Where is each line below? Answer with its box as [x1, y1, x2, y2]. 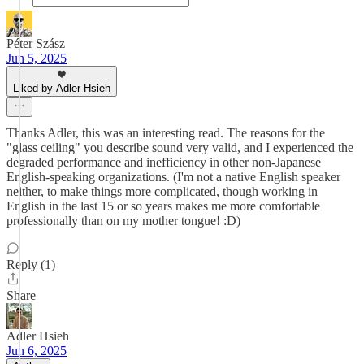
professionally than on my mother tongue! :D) [6, 214, 240, 227]
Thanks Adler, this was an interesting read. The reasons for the [6, 126, 325, 140]
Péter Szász [6, 37, 65, 50]
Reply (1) [6, 258, 55, 271]
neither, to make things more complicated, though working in [6, 184, 318, 198]
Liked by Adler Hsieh [13, 82, 110, 94]
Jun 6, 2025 [6, 344, 67, 357]
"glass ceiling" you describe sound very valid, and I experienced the [6, 141, 353, 154]
